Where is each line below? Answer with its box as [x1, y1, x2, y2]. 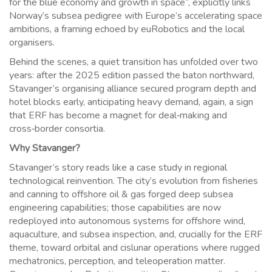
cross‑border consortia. [9, 122, 105, 136]
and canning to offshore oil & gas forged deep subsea [9, 188, 233, 202]
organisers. [9, 36, 55, 50]
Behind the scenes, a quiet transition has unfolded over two [9, 55, 258, 69]
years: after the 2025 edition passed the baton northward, [9, 69, 254, 83]
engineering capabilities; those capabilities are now [9, 201, 221, 215]
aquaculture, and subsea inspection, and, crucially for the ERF [9, 228, 262, 242]
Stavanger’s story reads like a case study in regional [9, 161, 227, 175]
